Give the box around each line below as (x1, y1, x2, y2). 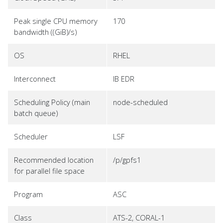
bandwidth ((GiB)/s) (14, 27, 77, 37)
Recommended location (14, 155, 94, 165)
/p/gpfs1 (113, 155, 141, 165)
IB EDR (113, 74, 134, 84)
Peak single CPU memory (14, 16, 98, 26)
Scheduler (14, 131, 48, 141)
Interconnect (14, 74, 56, 84)
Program (14, 189, 43, 199)
